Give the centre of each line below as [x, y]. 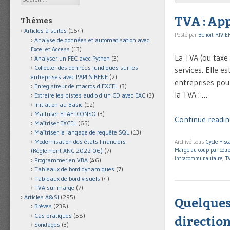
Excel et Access [50, 49]
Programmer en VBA [61, 160]
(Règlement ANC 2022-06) [67, 151]
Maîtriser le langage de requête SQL [82, 132]
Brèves [43, 206]
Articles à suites [45, 31]
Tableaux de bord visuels [67, 179]
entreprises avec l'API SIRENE [69, 77]
